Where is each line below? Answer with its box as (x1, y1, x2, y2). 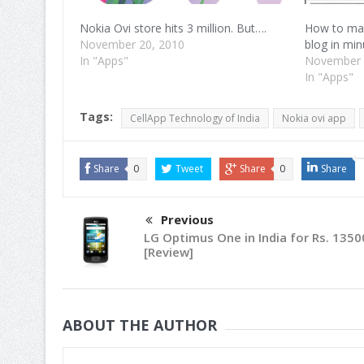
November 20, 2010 (79, 37, 184, 53)
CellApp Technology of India (129, 111, 260, 126)
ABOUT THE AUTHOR (62, 314, 217, 335)
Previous (160, 211, 214, 228)
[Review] (143, 244, 193, 261)
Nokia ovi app (281, 111, 346, 126)
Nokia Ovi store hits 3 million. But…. (79, 20, 266, 37)
